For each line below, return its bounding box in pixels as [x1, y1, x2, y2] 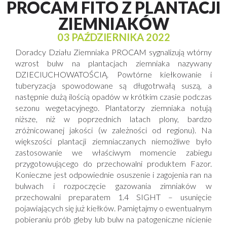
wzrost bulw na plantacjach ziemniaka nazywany [15, 58, 212, 68]
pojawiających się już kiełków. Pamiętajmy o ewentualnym [15, 203, 212, 213]
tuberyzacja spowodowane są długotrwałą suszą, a [15, 81, 212, 90]
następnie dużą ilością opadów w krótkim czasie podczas [15, 92, 212, 101]
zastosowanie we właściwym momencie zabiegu [15, 147, 212, 157]
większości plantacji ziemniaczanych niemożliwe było [15, 136, 212, 146]
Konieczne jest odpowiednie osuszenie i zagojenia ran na [15, 170, 212, 179]
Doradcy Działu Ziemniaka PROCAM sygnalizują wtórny [15, 47, 212, 57]
